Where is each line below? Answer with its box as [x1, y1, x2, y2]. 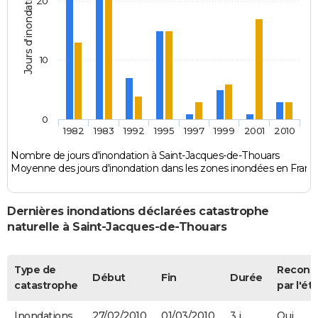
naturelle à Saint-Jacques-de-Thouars [7, 220, 226, 234]
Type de [14, 263, 56, 276]
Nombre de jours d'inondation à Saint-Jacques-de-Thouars [11, 149, 280, 163]
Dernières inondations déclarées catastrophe [7, 204, 269, 219]
